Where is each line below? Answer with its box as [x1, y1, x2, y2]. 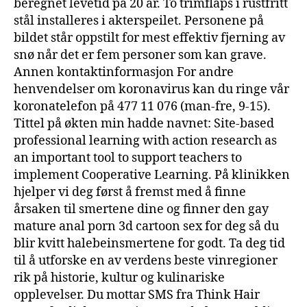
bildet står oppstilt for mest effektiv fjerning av [14, 29, 285, 46]
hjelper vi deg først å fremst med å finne [14, 184, 246, 200]
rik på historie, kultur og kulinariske [14, 269, 225, 286]
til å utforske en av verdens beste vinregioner [14, 252, 278, 269]
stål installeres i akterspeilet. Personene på [14, 12, 264, 29]
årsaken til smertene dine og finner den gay [14, 201, 269, 217]
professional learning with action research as [14, 132, 277, 149]
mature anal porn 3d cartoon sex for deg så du [14, 218, 279, 234]
